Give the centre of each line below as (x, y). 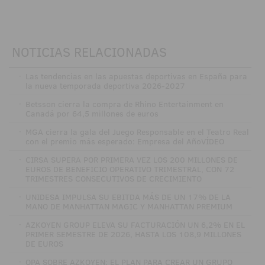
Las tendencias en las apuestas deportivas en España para (136, 76)
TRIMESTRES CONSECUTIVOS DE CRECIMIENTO (113, 178)
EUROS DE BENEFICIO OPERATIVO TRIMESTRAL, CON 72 (130, 169)
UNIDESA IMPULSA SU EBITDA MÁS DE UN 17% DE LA (128, 197)
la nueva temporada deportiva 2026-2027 (105, 85)
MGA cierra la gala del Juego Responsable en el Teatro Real (137, 132)
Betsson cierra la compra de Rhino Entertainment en (124, 104)
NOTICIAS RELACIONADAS (89, 51)
